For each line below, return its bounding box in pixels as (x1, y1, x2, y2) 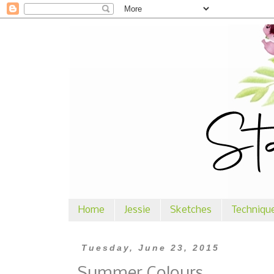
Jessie (124, 205, 150, 215)
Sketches (170, 205, 212, 215)
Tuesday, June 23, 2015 (81, 243, 220, 253)
